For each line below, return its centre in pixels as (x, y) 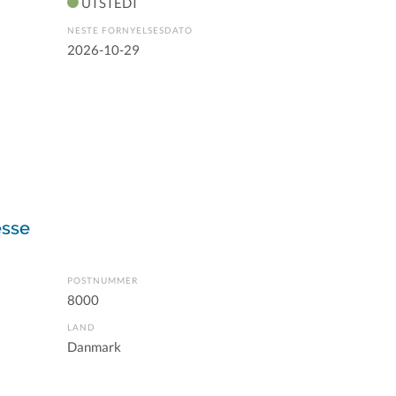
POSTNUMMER (103, 280)
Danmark (94, 346)
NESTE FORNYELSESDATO (130, 30)
